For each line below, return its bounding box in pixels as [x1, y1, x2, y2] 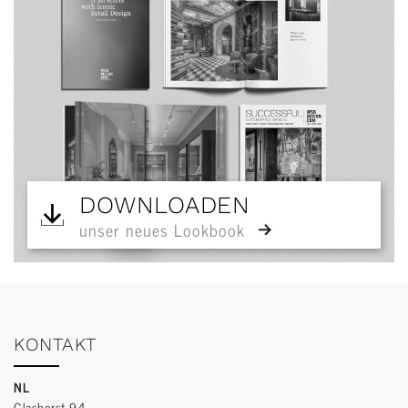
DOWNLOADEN [79, 191, 250, 219]
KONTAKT [14, 333, 97, 356]
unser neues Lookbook [79, 216, 245, 244]
